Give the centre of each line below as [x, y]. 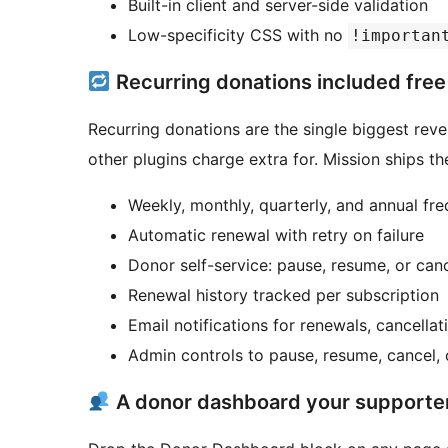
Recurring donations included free [278, 82]
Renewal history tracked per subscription [283, 295]
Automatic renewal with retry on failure [276, 235]
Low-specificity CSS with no [238, 35]
